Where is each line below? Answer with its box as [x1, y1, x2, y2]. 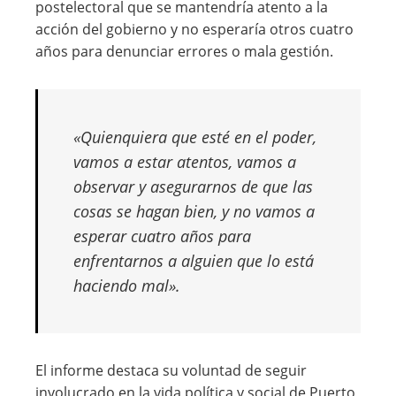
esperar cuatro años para [73, 225, 251, 247]
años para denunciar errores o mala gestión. [35, 42, 333, 61]
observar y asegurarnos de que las [73, 176, 313, 197]
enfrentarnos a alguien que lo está [73, 250, 314, 271]
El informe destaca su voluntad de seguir [35, 361, 307, 380]
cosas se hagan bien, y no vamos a [73, 201, 315, 222]
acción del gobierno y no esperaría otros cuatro [35, 19, 354, 39]
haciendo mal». [73, 275, 180, 296]
